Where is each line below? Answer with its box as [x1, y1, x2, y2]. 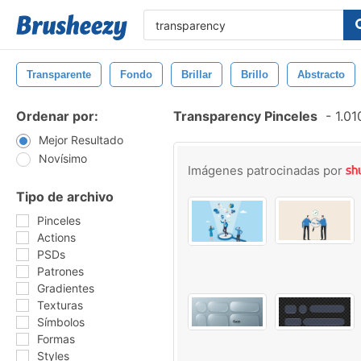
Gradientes [37, 281, 94, 295]
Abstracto [297, 68, 345, 81]
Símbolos [37, 315, 85, 329]
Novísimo [39, 151, 87, 165]
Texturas [37, 298, 83, 312]
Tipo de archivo [16, 189, 114, 205]
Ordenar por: [16, 108, 98, 124]
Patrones [37, 264, 84, 278]
